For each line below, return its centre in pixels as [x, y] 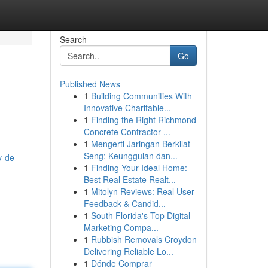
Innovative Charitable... [127, 108]
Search [73, 39]
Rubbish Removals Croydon [144, 239]
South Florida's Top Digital [140, 215]
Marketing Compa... [121, 227]
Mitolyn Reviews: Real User [142, 191]
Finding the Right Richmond [143, 120]
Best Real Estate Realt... [130, 179]
